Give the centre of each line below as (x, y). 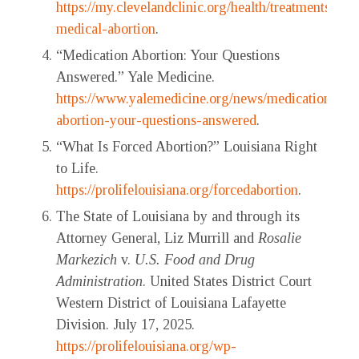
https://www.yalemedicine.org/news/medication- (196, 99)
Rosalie (280, 238)
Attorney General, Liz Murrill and (157, 238)
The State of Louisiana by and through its (178, 217)
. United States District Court (227, 282)
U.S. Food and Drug (195, 260)
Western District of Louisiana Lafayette (171, 303)
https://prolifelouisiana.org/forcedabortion (177, 190)
